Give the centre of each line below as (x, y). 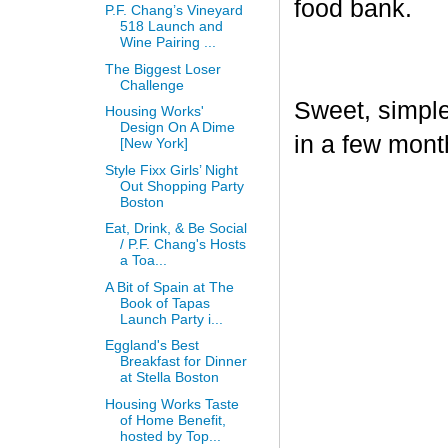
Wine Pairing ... (167, 42)
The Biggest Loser (162, 68)
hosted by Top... (170, 435)
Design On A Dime (177, 127)
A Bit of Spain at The (169, 286)
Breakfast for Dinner (183, 361)
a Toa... (143, 260)
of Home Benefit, (172, 419)
